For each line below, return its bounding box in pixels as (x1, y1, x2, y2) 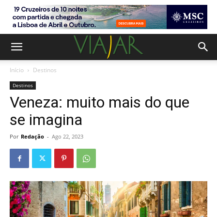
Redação (21, 133, 44, 140)
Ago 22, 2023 (52, 133, 83, 140)
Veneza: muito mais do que (10, 93, 189, 111)
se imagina (10, 110, 82, 129)
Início (10, 66, 24, 74)
